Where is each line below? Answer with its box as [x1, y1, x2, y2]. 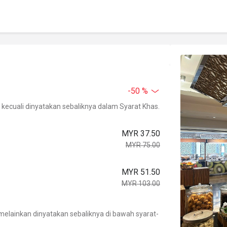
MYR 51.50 [122, 167, 160, 177]
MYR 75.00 [126, 141, 160, 149]
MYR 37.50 [122, 129, 160, 138]
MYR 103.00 [122, 179, 160, 187]
